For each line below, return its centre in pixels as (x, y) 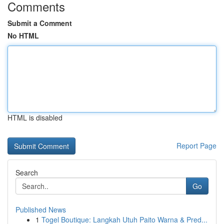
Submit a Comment (40, 23)
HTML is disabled (35, 117)
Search (27, 172)
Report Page (196, 145)
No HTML (23, 35)
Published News (41, 209)
